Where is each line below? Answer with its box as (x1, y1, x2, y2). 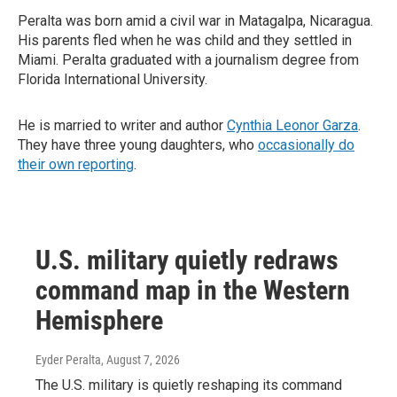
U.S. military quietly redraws (35, 245, 339, 276)
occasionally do (258, 136, 354, 153)
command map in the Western (35, 275, 350, 306)
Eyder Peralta (35, 353, 101, 367)
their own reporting (18, 156, 134, 173)
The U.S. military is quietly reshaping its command (35, 377, 342, 393)
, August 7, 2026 (101, 353, 180, 367)
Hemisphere (35, 305, 163, 336)
